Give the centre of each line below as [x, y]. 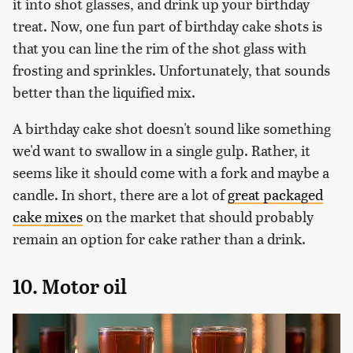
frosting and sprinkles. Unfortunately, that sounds [171, 69]
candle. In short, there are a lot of [120, 194]
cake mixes [48, 216]
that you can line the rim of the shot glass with [160, 47]
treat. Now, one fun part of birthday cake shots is [167, 25]
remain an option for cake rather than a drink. [159, 238]
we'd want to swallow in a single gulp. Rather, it [162, 150]
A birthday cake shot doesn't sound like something [172, 128]
